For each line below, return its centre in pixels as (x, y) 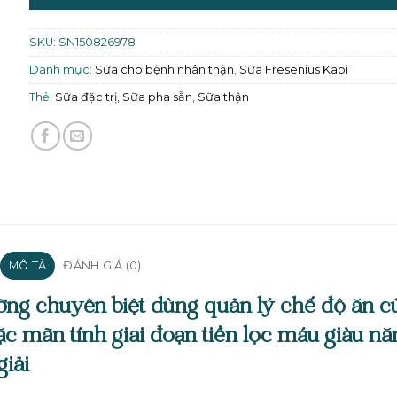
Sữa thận (223, 97)
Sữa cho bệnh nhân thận (164, 69)
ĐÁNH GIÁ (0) (102, 266)
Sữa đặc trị (86, 97)
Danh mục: (62, 69)
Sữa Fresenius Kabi (293, 69)
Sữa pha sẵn (157, 97)
